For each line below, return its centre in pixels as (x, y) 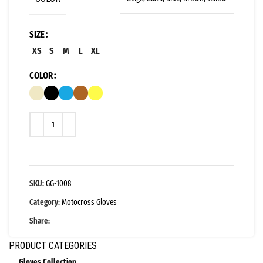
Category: (45, 203)
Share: (40, 221)
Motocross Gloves (89, 203)
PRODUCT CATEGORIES (53, 246)
